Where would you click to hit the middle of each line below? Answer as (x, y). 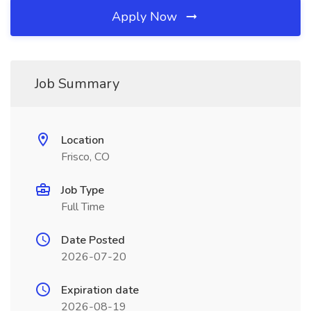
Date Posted (93, 240)
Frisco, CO (85, 157)
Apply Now (146, 17)
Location (83, 140)
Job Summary (77, 84)
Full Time (83, 207)
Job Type (83, 190)
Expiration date (100, 290)
